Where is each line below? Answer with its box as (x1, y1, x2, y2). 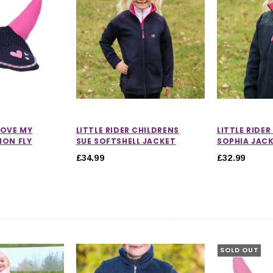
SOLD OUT (220, 245, 259, 255)
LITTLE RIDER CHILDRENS (76, 124, 179, 135)
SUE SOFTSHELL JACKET (76, 135, 176, 146)
